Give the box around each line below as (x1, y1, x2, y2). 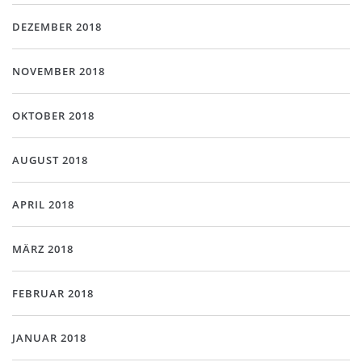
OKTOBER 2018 (12, 108, 95, 123)
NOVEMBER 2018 (12, 64, 105, 78)
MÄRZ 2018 (12, 242, 74, 256)
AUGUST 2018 (12, 153, 88, 167)
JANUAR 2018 (12, 330, 86, 345)
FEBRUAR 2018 (12, 286, 94, 301)
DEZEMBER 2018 (12, 19, 102, 34)
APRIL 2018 (12, 197, 74, 212)
